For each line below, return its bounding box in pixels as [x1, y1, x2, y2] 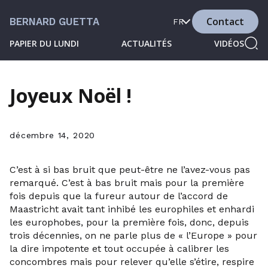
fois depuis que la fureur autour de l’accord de [10, 190, 228, 202]
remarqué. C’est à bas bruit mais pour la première [10, 177, 244, 188]
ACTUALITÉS [121, 37, 172, 49]
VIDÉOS [214, 37, 244, 49]
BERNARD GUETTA [10, 16, 99, 28]
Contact [206, 15, 244, 28]
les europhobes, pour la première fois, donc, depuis [10, 217, 249, 228]
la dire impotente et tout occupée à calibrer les [10, 243, 229, 254]
